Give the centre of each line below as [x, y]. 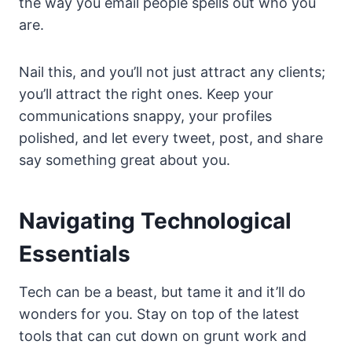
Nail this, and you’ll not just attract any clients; [172, 72]
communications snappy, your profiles [145, 116]
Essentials [75, 254]
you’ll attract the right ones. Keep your [146, 94]
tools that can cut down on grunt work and [163, 336]
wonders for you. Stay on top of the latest [159, 314]
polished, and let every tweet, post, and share [171, 138]
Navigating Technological [155, 221]
